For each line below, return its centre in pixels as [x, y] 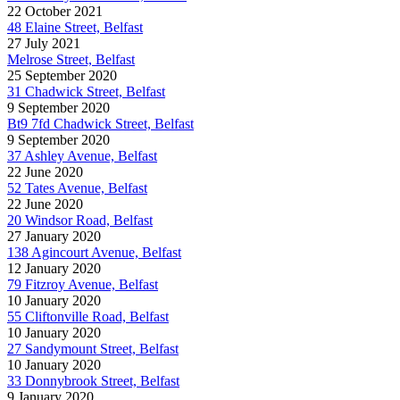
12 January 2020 [54, 268]
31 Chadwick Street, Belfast [86, 91]
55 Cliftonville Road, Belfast [88, 316]
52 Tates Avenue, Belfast [77, 187]
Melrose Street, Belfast [71, 59]
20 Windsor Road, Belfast [80, 220]
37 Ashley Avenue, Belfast [82, 155]
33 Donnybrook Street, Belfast [93, 380]
